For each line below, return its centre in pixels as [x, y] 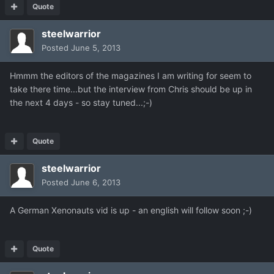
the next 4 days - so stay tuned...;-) [81, 103]
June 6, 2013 [96, 183]
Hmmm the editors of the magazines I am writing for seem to [131, 76]
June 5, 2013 [96, 48]
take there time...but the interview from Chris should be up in [131, 89]
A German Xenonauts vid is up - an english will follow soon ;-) [131, 210]
